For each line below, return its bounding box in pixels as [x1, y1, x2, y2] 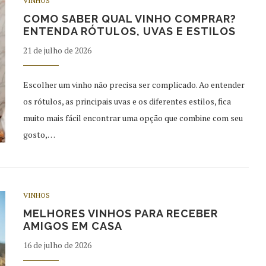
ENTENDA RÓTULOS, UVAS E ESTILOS [23, 24, 236, 37]
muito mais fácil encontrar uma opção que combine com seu [23, 112, 243, 123]
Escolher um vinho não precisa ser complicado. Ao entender [23, 78, 245, 90]
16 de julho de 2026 [23, 239, 91, 251]
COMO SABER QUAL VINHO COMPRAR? [23, 12, 236, 25]
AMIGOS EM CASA [23, 219, 122, 232]
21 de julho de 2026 [23, 44, 91, 56]
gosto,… [23, 128, 55, 140]
